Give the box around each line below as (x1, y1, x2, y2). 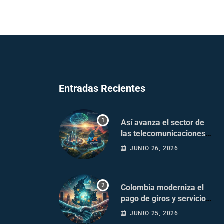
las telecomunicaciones (121, 129, 205, 139)
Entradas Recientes (59, 82, 145, 95)
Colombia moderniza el (121, 183, 204, 193)
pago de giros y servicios (121, 194, 210, 204)
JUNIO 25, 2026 (129, 210, 179, 217)
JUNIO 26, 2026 (129, 145, 179, 152)
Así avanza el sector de (121, 118, 204, 128)
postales (121, 205, 151, 215)
